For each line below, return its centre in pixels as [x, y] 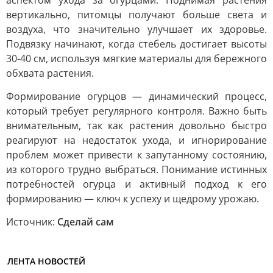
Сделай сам [86, 222]
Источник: [32, 222]
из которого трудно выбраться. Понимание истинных [136, 169]
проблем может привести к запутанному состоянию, [136, 155]
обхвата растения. [50, 73]
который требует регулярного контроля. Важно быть [136, 111]
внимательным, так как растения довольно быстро [136, 126]
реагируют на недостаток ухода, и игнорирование [136, 140]
